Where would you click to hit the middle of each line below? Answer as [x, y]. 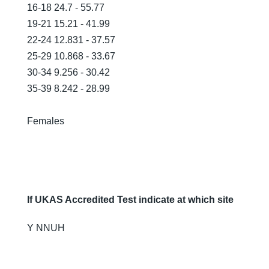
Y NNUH [46, 228]
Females [46, 121]
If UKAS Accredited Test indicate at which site [130, 200]
